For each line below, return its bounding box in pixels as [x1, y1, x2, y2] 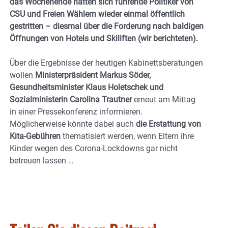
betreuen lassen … [10, 155, 74, 165]
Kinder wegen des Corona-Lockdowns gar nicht [10, 143, 178, 153]
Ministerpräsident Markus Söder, [35, 70, 151, 80]
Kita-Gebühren [10, 131, 61, 141]
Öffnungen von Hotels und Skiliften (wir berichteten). [10, 33, 198, 43]
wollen [10, 70, 35, 80]
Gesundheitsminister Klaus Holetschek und [10, 82, 163, 92]
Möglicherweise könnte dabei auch [10, 119, 134, 129]
